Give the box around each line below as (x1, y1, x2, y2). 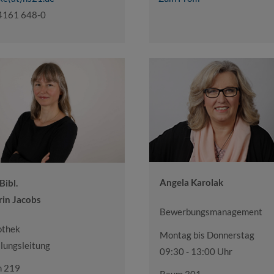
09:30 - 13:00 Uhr (160, 245, 232, 257)
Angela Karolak (160, 177, 223, 188)
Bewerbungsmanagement (160, 206, 262, 218)
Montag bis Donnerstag (160, 229, 254, 240)
